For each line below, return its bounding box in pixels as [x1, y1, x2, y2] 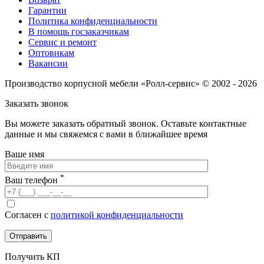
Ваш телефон [5, 174, 60, 185]
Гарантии [28, 5, 67, 16]
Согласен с [5, 209, 51, 220]
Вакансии [28, 58, 68, 69]
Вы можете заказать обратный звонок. [5, 118, 159, 129]
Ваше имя [5, 149, 44, 160]
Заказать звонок [5, 98, 68, 109]
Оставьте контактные [159, 118, 246, 129]
